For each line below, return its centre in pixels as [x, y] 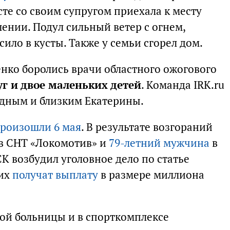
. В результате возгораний [147, 127]
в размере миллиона [151, 175]
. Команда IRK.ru [183, 85]
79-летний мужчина [159, 143]
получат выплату [55, 175]
